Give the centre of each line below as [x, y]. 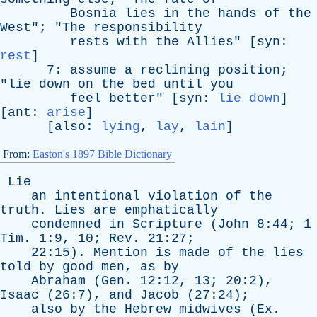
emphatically [171, 210]
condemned [66, 224]
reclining [175, 70]
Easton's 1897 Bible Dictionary [102, 154]
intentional [97, 196]
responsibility [148, 28]
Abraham [58, 281]
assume [93, 70]
